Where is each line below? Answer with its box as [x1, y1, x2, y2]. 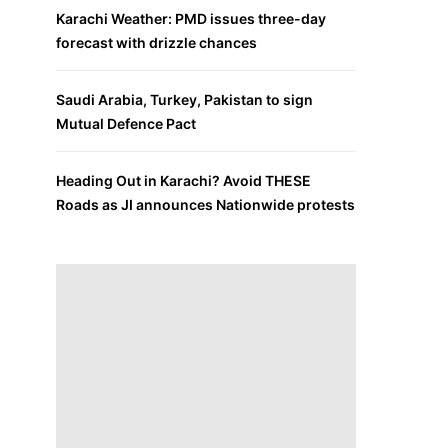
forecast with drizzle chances [56, 33, 257, 51]
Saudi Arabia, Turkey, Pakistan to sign [56, 90, 313, 108]
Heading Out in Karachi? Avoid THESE [56, 171, 311, 189]
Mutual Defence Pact [56, 114, 196, 132]
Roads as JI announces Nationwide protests [56, 195, 355, 213]
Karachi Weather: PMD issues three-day [56, 9, 326, 27]
